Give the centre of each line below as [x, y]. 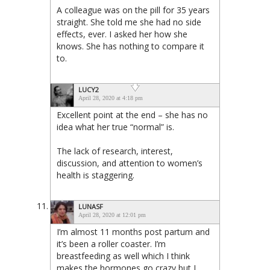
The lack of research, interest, [115, 151]
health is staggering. [96, 175]
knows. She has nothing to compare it [130, 46]
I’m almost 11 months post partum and [133, 232]
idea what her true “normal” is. [115, 127]
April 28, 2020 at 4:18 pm [111, 98]
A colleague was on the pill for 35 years [133, 10]
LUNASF [91, 207]
